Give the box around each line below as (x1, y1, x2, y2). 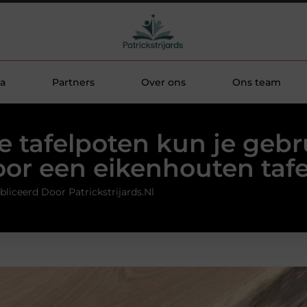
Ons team (232, 76, 281, 88)
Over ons (140, 76, 186, 88)
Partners (51, 76, 95, 88)
